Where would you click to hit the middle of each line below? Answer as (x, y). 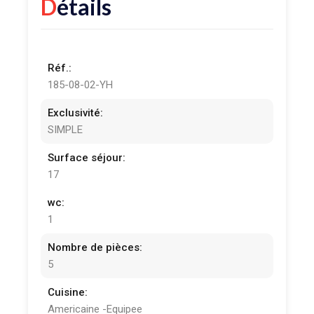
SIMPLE (66, 130)
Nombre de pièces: (95, 248)
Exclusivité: (76, 113)
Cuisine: (68, 293)
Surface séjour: (87, 158)
